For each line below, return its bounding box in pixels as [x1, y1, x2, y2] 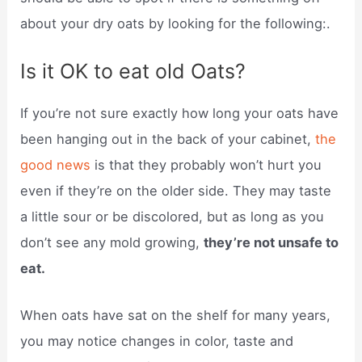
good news [20, 156, 91, 173]
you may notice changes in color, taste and [20, 332, 294, 349]
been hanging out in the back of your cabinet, [20, 130, 316, 147]
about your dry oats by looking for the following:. [20, 15, 331, 32]
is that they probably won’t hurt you [90, 156, 322, 173]
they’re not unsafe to [204, 234, 339, 250]
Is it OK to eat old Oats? [20, 58, 246, 83]
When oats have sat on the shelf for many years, [20, 306, 331, 323]
